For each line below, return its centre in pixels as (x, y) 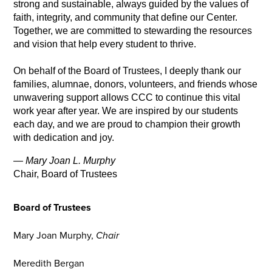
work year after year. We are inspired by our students (126, 111)
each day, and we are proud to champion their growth (127, 124)
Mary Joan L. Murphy (71, 161)
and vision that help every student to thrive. (105, 44)
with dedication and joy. (64, 138)
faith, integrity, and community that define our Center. (126, 18)
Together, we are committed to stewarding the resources (133, 31)
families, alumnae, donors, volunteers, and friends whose (136, 84)
